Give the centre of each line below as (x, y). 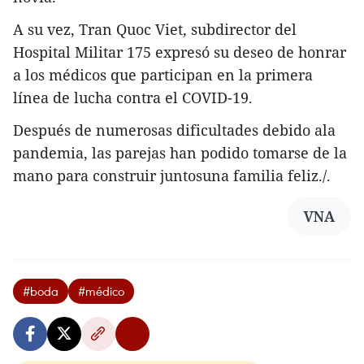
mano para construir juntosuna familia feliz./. (172, 175)
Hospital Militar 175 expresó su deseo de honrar (180, 52)
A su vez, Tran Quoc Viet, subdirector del (155, 29)
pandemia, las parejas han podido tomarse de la (180, 152)
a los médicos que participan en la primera (163, 74)
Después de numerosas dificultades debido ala (174, 130)
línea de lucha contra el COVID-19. (133, 97)
